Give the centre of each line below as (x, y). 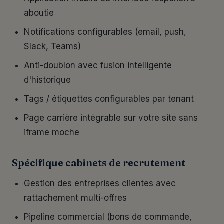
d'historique (47, 80)
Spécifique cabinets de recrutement (99, 163)
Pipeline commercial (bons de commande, (108, 217)
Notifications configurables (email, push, (105, 32)
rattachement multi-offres (75, 198)
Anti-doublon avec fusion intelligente (98, 65)
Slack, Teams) (52, 46)
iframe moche (52, 132)
